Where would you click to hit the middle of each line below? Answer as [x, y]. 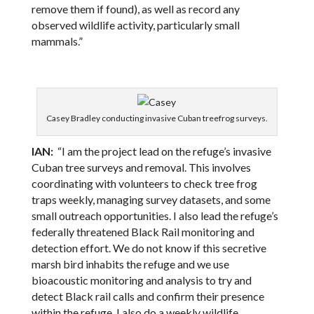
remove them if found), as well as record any [135, 8]
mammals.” [57, 41]
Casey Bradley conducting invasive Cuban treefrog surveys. [157, 118]
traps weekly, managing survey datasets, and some [151, 199]
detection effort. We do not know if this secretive [149, 247]
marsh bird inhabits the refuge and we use [130, 264]
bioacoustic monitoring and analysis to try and [141, 280]
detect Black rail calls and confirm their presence [148, 296]
